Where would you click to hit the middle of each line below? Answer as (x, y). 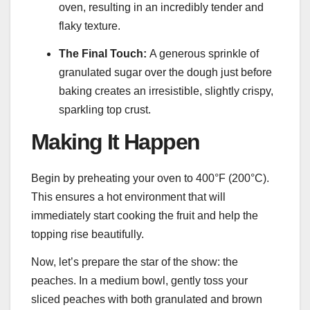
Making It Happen (116, 142)
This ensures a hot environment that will (128, 197)
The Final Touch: (103, 54)
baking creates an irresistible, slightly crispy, (166, 91)
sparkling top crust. (105, 110)
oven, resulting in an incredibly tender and (161, 8)
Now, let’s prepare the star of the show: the (135, 262)
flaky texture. (90, 26)
